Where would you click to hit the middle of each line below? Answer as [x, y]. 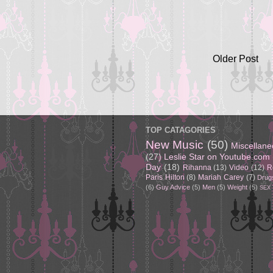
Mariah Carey [221, 177]
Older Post [236, 58]
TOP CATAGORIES [181, 130]
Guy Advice [173, 187]
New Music [175, 145]
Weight [237, 187]
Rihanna [197, 168]
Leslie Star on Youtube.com [217, 157]
